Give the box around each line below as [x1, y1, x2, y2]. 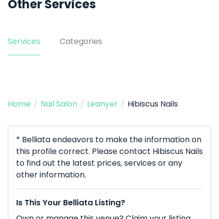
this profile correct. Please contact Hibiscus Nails [16, 146, 203, 157]
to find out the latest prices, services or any [16, 157, 182, 169]
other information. [16, 169, 86, 180]
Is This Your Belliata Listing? [16, 197, 125, 208]
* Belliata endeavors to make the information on [16, 134, 201, 145]
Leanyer [87, 98, 118, 109]
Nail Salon [41, 98, 77, 109]
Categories [60, 36, 102, 47]
